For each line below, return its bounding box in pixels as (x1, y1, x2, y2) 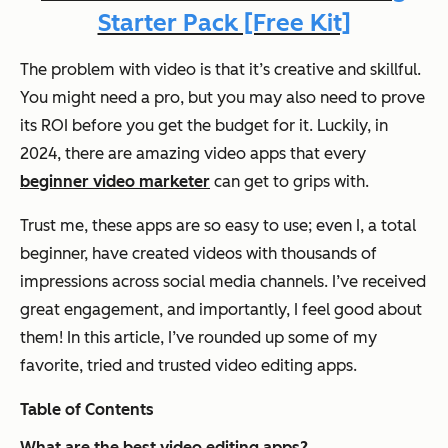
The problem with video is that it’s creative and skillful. (20, 59, 421, 79)
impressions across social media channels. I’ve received (20, 271, 426, 291)
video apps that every (200, 143, 366, 163)
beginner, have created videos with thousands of (20, 243, 377, 263)
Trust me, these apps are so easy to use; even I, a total (20, 215, 416, 235)
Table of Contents (20, 399, 154, 419)
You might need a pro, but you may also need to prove (20, 87, 425, 107)
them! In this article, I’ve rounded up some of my (20, 327, 377, 347)
